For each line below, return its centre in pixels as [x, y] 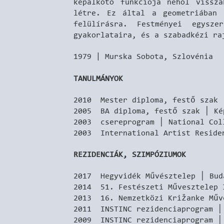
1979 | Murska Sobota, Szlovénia [143, 56]
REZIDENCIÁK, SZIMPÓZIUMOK [130, 154]
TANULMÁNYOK [98, 78]
